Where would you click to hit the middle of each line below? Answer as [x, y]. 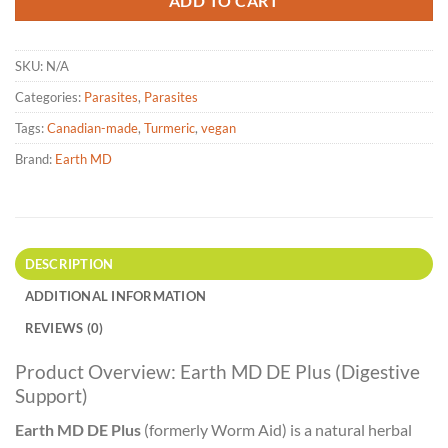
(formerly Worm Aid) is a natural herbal [276, 430]
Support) [51, 395]
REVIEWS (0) [64, 327]
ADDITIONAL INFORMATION [115, 295]
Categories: [49, 96]
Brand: [35, 158]
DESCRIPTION [69, 263]
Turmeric [169, 127]
